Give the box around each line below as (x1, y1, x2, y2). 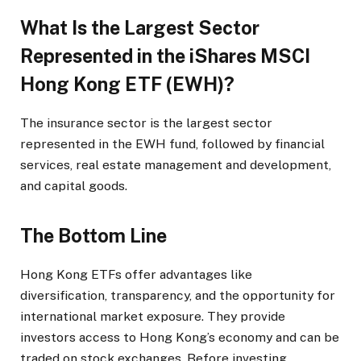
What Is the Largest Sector (20, 17, 259, 39)
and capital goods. (20, 177, 127, 193)
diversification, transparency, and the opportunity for (20, 288, 335, 304)
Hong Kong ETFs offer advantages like (20, 267, 252, 283)
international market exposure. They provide (20, 309, 285, 325)
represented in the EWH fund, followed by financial (20, 135, 325, 151)
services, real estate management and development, (20, 156, 331, 172)
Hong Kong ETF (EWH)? (20, 73, 234, 96)
